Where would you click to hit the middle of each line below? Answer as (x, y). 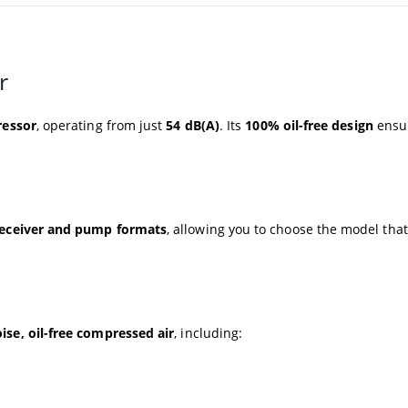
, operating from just (101, 125)
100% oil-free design (309, 125)
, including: (209, 332)
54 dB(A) (193, 125)
